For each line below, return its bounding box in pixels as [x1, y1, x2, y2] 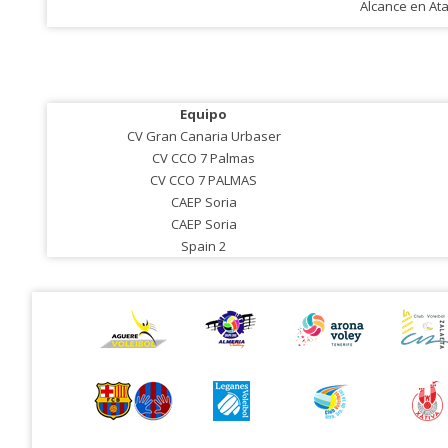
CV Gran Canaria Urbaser [126, 127, 281, 145]
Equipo [180, 105, 227, 123]
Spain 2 [181, 237, 226, 255]
